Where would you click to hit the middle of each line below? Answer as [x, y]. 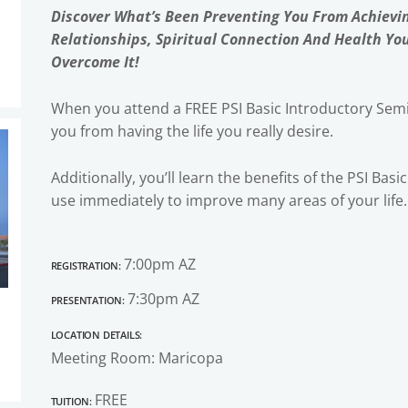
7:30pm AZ [163, 299]
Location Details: [97, 334]
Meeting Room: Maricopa [137, 358]
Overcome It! [95, 62]
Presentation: [89, 299]
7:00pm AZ [159, 265]
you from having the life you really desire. [192, 132]
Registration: [87, 265]
